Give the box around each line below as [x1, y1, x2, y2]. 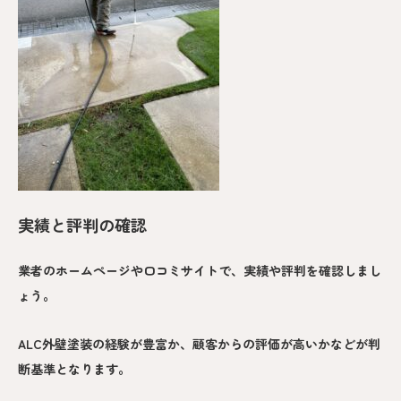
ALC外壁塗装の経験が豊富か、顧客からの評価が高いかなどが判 [18, 335, 380, 354]
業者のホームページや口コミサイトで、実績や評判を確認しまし [18, 261, 381, 280]
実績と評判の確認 [18, 213, 147, 236]
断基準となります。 [18, 360, 131, 379]
